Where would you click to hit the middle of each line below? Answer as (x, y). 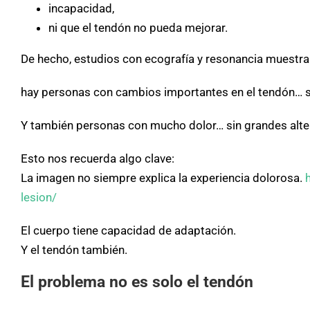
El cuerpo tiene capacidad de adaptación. (128, 230)
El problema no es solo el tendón (137, 282)
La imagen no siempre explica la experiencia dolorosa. (163, 177)
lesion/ (39, 197)
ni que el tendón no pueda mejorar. (138, 27)
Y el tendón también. (74, 249)
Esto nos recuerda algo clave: (98, 158)
